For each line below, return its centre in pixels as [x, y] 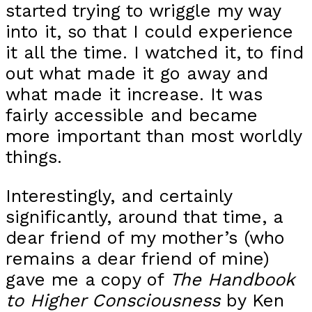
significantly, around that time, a [144, 216]
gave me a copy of [88, 279]
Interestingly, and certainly [119, 195]
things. [34, 157]
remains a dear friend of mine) [138, 258]
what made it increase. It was [134, 94]
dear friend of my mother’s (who [145, 237]
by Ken [255, 300]
